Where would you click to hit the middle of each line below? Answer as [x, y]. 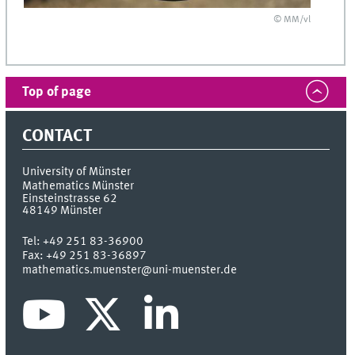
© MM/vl [292, 19]
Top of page [57, 93]
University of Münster [77, 172]
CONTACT [57, 137]
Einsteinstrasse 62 [70, 198]
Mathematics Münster [78, 186]
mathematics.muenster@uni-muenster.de [130, 270]
